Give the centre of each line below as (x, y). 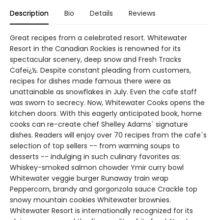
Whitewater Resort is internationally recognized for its (101, 210)
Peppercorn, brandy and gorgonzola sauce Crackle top (104, 189)
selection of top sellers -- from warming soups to (95, 146)
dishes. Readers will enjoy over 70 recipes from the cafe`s (108, 135)
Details (101, 13)
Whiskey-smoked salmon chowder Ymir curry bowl (97, 167)
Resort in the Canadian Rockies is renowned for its (95, 48)
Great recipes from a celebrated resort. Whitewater (98, 38)
